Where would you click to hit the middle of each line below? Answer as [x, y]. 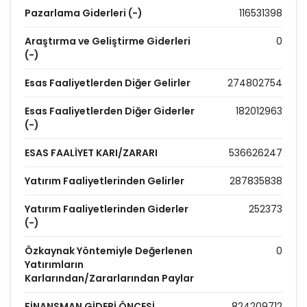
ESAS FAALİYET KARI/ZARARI [91, 153]
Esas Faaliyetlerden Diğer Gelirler [108, 83]
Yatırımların [54, 265]
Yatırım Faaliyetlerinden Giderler [107, 209]
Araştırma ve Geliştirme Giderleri [108, 41]
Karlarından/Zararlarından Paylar [109, 278]
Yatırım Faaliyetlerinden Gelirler [105, 181]
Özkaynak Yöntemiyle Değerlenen [109, 251]
